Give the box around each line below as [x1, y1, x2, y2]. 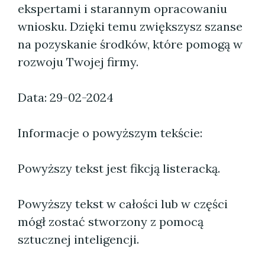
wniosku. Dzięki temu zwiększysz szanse [18, 19, 243, 34]
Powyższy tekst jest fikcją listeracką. [18, 161, 220, 176]
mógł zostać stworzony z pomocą [18, 214, 203, 229]
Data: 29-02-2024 [18, 90, 114, 105]
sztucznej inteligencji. [18, 232, 139, 247]
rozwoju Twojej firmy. [18, 54, 138, 69]
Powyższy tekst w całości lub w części [18, 196, 228, 211]
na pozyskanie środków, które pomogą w [18, 37, 243, 51]
